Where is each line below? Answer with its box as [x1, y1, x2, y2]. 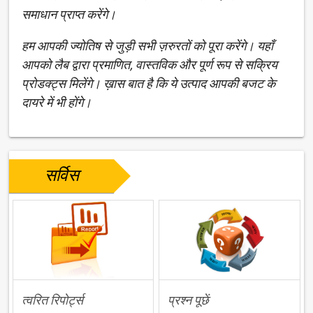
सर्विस [44, 166, 79, 186]
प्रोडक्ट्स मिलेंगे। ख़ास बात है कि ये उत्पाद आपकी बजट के [22, 76, 276, 92]
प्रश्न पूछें [168, 292, 210, 307]
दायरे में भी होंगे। [22, 95, 92, 110]
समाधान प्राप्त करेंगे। [22, 7, 117, 22]
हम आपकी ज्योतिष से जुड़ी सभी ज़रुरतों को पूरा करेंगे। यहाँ [22, 38, 274, 54]
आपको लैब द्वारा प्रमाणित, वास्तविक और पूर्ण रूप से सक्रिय [22, 57, 278, 73]
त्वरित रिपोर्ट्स [22, 292, 84, 307]
